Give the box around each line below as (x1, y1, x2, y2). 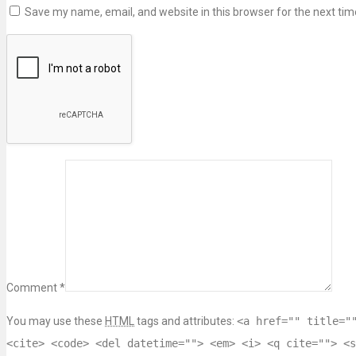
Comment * (6, 281, 65, 295)
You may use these (6, 315, 105, 328)
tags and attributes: (134, 315, 237, 328)
